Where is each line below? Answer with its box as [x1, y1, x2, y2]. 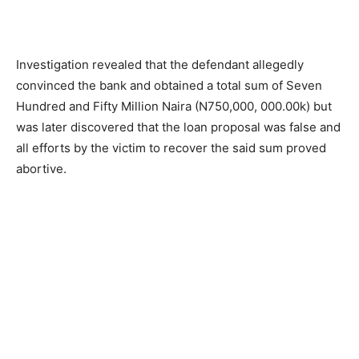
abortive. [16, 161, 67, 177]
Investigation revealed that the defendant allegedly [16, 57, 304, 73]
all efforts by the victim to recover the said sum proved [16, 140, 326, 156]
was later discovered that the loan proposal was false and [16, 119, 341, 135]
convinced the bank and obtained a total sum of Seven [16, 78, 322, 94]
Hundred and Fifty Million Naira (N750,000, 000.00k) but [16, 99, 332, 115]
